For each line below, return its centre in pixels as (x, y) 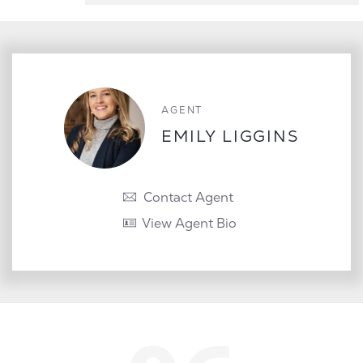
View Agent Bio (189, 223)
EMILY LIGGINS (230, 137)
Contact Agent (188, 197)
